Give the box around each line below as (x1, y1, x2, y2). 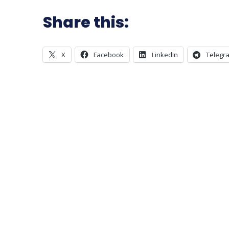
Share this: (43, 11, 129, 33)
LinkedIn (152, 50, 178, 59)
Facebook (94, 50, 124, 59)
